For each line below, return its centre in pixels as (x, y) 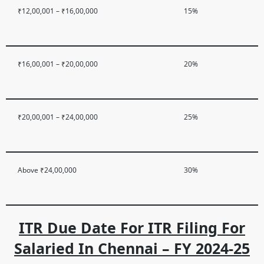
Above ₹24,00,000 (47, 170)
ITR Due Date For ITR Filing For (132, 227)
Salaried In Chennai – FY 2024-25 (132, 248)
